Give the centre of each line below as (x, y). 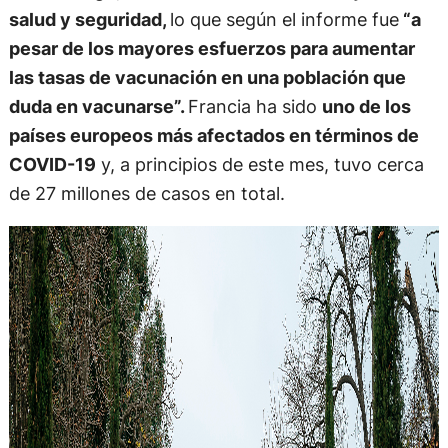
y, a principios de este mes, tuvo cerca (259, 163)
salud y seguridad (85, 18)
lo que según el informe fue (284, 18)
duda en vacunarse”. (98, 105)
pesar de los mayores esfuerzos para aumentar (211, 47)
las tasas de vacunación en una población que (207, 76)
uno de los (366, 105)
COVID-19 (52, 163)
